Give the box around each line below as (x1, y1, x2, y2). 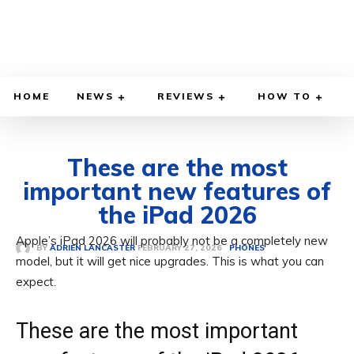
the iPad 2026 (97, 200, 257, 231)
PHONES (229, 243, 265, 254)
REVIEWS (157, 90, 214, 103)
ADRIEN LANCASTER (50, 243, 135, 254)
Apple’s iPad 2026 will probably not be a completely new (16, 233, 328, 249)
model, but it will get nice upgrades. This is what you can (16, 254, 324, 269)
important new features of (23, 176, 331, 207)
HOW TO (258, 90, 311, 103)
